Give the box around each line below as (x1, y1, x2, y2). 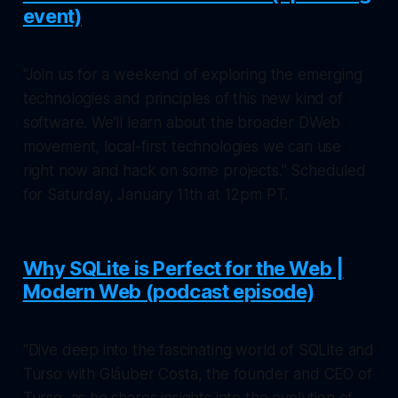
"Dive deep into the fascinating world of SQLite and (22, 340, 375, 359)
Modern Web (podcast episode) (22, 279, 314, 303)
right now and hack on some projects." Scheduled (22, 161, 366, 179)
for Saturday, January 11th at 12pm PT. (22, 185, 289, 203)
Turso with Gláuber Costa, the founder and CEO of (22, 364, 372, 383)
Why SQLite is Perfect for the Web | (22, 256, 344, 280)
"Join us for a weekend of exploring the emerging (22, 65, 362, 84)
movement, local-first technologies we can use (22, 137, 342, 155)
